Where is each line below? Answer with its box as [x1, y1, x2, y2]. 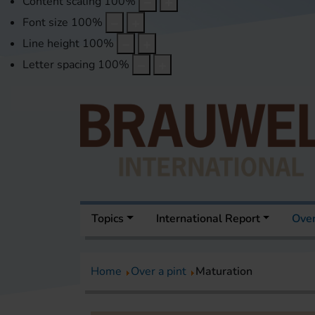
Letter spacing [22, 57, 95, 73]
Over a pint [131, 264, 186, 280]
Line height [22, 36, 79, 52]
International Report [155, 211, 260, 227]
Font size [22, 15, 68, 31]
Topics [91, 211, 124, 227]
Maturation [195, 264, 252, 280]
